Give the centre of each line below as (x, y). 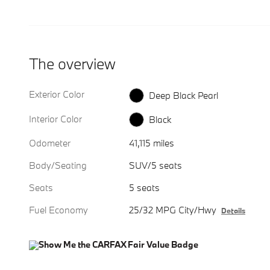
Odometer (50, 143)
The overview (72, 64)
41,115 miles (152, 143)
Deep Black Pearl (184, 95)
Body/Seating (58, 165)
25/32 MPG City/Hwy (173, 210)
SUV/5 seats (156, 165)
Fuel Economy (58, 210)
